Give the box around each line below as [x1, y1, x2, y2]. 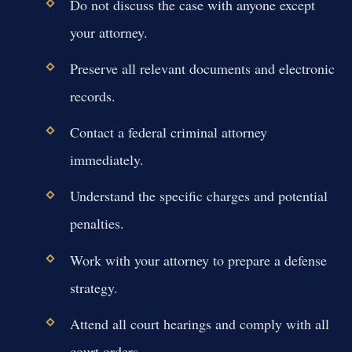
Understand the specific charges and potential [69, 186, 328, 206]
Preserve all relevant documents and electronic [69, 58, 335, 78]
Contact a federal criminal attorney [69, 123, 267, 142]
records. [69, 86, 115, 105]
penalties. [69, 214, 124, 233]
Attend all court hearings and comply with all [69, 313, 329, 333]
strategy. [69, 277, 118, 297]
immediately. [69, 150, 144, 170]
